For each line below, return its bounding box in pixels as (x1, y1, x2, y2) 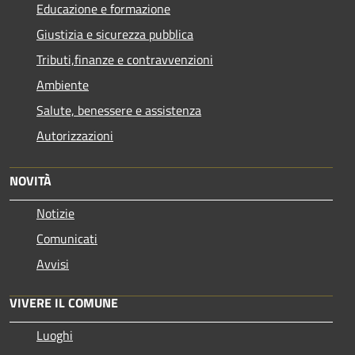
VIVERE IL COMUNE (10, 293, 118, 313)
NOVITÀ (10, 171, 52, 191)
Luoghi (36, 326, 73, 345)
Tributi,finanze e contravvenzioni (36, 50, 213, 70)
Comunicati (36, 229, 97, 249)
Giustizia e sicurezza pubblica (36, 25, 193, 44)
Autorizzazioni (36, 126, 113, 146)
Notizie (36, 204, 74, 223)
